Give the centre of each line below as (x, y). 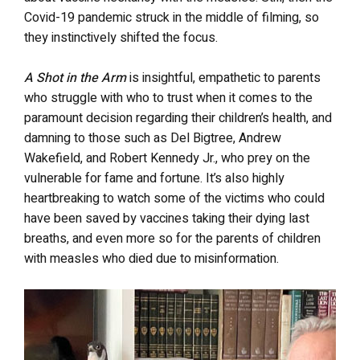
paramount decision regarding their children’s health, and (178, 118)
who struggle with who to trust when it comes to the (168, 98)
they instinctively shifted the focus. (121, 38)
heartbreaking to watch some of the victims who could (174, 198)
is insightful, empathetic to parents (223, 78)
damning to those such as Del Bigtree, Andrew (153, 138)
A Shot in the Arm (75, 78)
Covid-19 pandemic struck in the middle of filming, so (172, 18)
